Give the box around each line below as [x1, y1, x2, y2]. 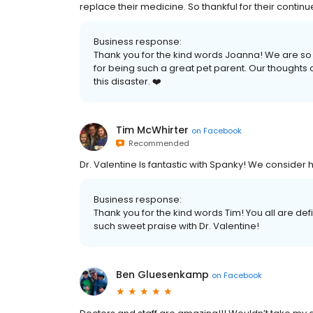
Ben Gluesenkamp [116, 268, 209, 282]
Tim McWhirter [116, 123, 189, 137]
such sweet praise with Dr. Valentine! [94, 219, 259, 233]
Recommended [124, 138, 189, 149]
